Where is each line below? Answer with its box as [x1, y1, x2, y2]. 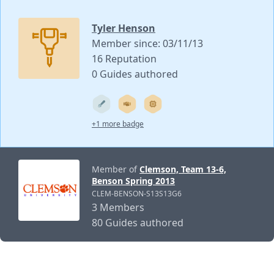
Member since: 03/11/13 [92, 37, 203, 51]
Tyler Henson [92, 21, 155, 35]
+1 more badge [92, 119, 144, 130]
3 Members [92, 201, 144, 215]
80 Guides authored [92, 216, 183, 230]
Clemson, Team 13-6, [139, 163, 226, 176]
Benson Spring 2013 [92, 175, 175, 187]
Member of [92, 163, 139, 176]
